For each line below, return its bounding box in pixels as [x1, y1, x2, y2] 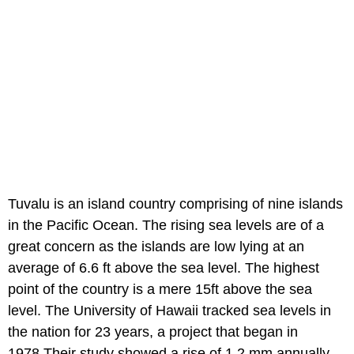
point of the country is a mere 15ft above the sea [8, 281, 312, 298]
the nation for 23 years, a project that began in [8, 324, 298, 341]
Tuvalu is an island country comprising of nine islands [8, 196, 343, 213]
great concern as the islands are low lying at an [8, 239, 304, 255]
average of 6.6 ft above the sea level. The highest [8, 260, 319, 277]
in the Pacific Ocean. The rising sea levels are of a [8, 217, 324, 234]
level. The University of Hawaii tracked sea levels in [8, 303, 331, 319]
